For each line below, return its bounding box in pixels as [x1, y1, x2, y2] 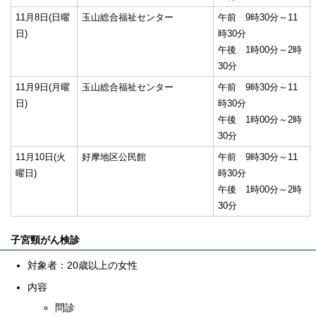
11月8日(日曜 [16, 11, 70, 23]
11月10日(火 [16, 151, 66, 162]
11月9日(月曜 [16, 81, 70, 92]
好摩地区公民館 [82, 151, 146, 162]
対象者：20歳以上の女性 [28, 260, 138, 271]
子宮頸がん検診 [11, 234, 80, 245]
